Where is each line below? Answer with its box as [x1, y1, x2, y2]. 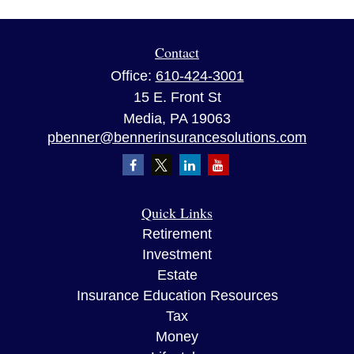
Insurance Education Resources [76, 288, 278, 303]
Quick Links [141, 203, 213, 222]
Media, [123, 111, 166, 126]
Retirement [142, 226, 212, 242]
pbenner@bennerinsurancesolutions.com [47, 130, 307, 145]
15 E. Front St [133, 89, 221, 105]
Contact [155, 43, 199, 62]
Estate [156, 267, 198, 283]
